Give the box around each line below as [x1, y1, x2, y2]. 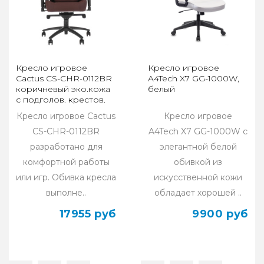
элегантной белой [159, 141, 237, 153]
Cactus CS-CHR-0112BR [16, 73, 112, 84]
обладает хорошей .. [154, 187, 242, 199]
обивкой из [174, 157, 222, 168]
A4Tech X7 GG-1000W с [148, 126, 247, 137]
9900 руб [192, 207, 248, 221]
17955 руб [59, 207, 116, 221]
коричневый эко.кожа [16, 84, 110, 95]
